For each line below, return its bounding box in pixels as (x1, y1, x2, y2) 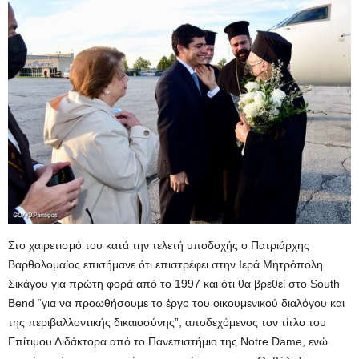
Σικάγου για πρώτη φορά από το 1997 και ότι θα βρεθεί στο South (8, 277, 340, 291)
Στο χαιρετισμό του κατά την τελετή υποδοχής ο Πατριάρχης (8, 239, 309, 252)
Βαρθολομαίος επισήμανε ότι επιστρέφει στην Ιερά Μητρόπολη (8, 258, 323, 272)
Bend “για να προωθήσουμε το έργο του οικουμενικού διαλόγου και (8, 296, 345, 310)
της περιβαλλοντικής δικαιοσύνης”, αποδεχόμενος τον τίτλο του (8, 316, 326, 329)
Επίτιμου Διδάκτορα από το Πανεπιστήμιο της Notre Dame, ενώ (8, 335, 328, 349)
